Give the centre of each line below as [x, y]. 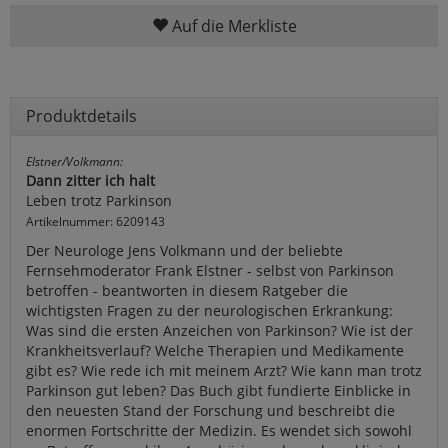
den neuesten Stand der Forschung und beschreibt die [210, 410]
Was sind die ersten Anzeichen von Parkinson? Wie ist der [219, 330]
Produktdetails [81, 115]
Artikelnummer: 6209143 [95, 220]
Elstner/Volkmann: [74, 160]
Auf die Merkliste [232, 25]
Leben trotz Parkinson [99, 200]
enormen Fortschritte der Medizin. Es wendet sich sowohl [219, 430]
